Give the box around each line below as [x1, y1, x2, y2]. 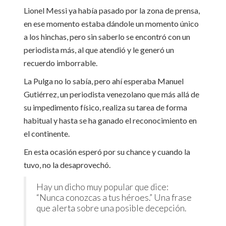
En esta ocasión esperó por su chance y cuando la [23, 146, 190, 156]
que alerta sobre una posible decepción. [36, 202, 186, 213]
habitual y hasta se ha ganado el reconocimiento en [23, 115, 197, 125]
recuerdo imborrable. [23, 58, 97, 68]
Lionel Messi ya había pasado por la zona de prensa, [23, 5, 200, 15]
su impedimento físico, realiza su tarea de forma [23, 102, 187, 112]
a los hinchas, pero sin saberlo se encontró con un [23, 31, 190, 41]
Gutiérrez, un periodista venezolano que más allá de [23, 89, 199, 99]
